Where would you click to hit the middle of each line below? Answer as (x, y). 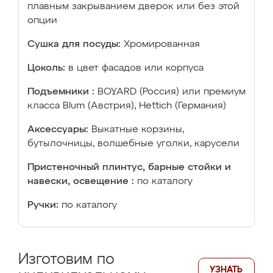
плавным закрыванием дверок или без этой (133, 7)
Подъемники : (61, 92)
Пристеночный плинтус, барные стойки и (129, 168)
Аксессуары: (58, 130)
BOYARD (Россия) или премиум (172, 92)
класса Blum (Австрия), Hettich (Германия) (127, 106)
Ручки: (43, 205)
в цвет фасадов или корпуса (136, 68)
